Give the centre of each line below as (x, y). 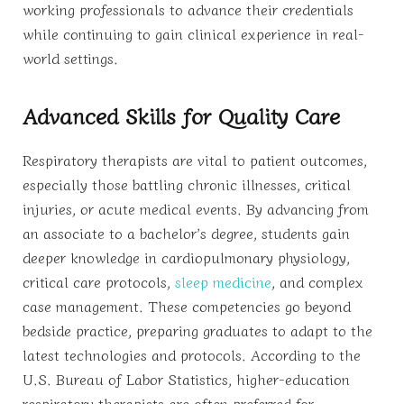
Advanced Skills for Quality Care (181, 115)
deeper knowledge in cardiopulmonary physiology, (186, 257)
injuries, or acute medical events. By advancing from (196, 209)
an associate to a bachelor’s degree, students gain (186, 233)
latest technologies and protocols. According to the (192, 355)
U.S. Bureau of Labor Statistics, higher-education (186, 379)
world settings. (70, 58)
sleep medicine (223, 282)
